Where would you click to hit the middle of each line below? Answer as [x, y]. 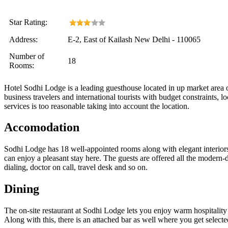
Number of [27, 56]
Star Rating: [28, 22]
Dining [22, 189]
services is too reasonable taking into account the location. [97, 106]
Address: [23, 39]
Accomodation [42, 127]
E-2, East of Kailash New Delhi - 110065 [134, 39]
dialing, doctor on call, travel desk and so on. [76, 167]
